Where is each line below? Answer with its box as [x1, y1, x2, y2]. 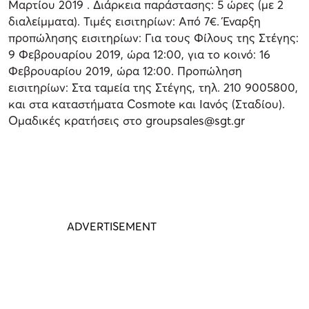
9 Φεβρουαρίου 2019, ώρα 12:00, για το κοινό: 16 [8, 46, 270, 61]
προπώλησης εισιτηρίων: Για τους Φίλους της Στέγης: [8, 30, 299, 45]
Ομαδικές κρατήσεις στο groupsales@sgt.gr [8, 112, 245, 128]
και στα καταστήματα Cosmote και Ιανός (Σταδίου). [8, 96, 285, 111]
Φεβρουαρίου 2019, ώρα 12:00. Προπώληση [8, 63, 242, 78]
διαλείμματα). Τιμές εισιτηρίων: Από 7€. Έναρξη [8, 13, 261, 28]
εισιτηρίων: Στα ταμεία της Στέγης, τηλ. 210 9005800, [8, 79, 298, 94]
